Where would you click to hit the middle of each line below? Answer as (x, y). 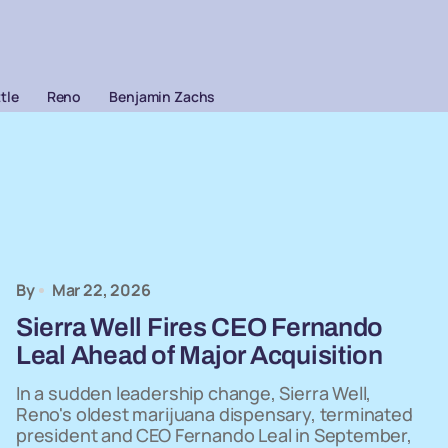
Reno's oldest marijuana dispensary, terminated (214, 414)
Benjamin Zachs (162, 96)
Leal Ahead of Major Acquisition (199, 355)
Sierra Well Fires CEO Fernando (200, 327)
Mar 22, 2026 (101, 290)
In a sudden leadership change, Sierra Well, (194, 393)
